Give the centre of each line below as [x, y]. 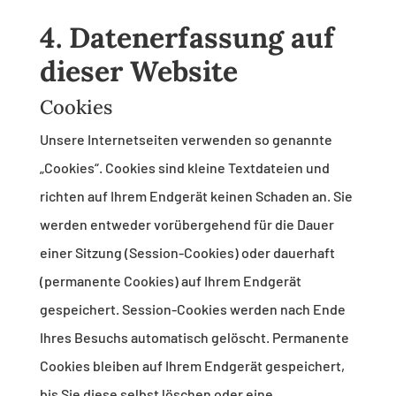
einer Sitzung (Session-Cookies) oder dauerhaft [187, 253]
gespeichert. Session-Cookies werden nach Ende [192, 309]
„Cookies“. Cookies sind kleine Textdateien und [184, 168]
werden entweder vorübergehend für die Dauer [187, 225]
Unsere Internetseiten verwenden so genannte [186, 140]
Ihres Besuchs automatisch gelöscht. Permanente [194, 338]
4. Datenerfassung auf [187, 38]
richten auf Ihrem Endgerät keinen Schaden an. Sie [196, 196]
